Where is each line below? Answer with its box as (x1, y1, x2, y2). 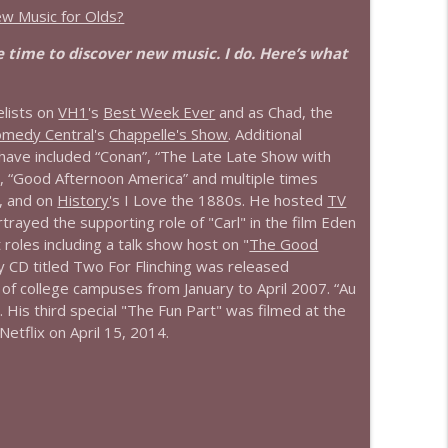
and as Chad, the (215, 102, 334, 122)
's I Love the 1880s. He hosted (109, 190, 328, 210)
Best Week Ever (103, 102, 216, 122)
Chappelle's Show (109, 124, 229, 144)
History (57, 190, 110, 210)
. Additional (228, 124, 303, 144)
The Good (249, 234, 319, 254)
